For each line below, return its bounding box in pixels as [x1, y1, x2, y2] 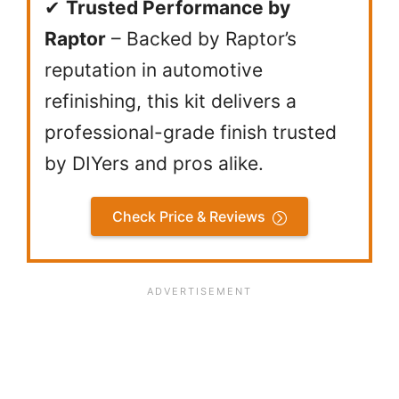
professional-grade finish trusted [45, 121, 337, 144]
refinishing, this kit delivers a [45, 90, 297, 113]
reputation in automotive [45, 59, 263, 82]
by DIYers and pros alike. [45, 152, 264, 175]
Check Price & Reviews [112, 208, 265, 226]
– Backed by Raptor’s [106, 28, 297, 51]
